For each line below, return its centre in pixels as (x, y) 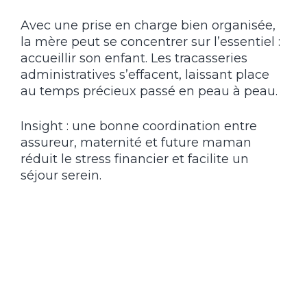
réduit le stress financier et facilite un (135, 159)
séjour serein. (61, 176)
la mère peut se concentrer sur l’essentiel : (150, 42)
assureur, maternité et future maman (136, 143)
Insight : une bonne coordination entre (139, 126)
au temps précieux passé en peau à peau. (149, 91)
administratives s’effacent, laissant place (145, 75)
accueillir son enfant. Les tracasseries (134, 59)
